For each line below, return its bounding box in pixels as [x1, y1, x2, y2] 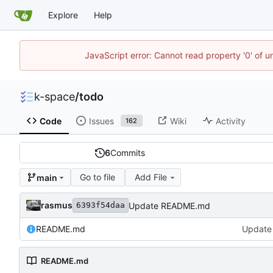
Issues [88, 115, 114, 126]
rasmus [41, 200, 73, 211]
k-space [34, 90, 75, 103]
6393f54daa [76, 200, 125, 210]
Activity [215, 115, 246, 126]
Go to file [80, 172, 116, 183]
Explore [48, 9, 78, 20]
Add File [135, 172, 168, 183]
